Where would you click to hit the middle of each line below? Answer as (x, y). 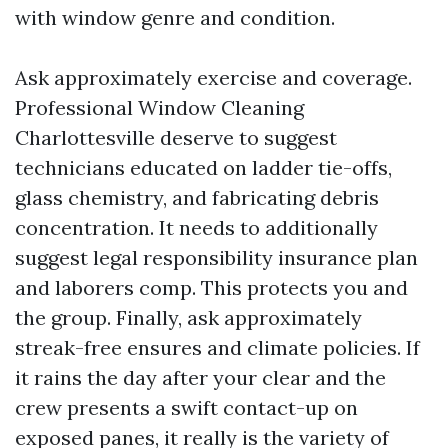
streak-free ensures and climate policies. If (217, 347)
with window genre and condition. (175, 17)
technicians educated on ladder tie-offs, (203, 167)
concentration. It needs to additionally (196, 227)
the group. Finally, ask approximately (188, 317)
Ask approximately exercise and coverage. (213, 77)
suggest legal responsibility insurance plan (216, 257)
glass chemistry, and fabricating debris (197, 197)
